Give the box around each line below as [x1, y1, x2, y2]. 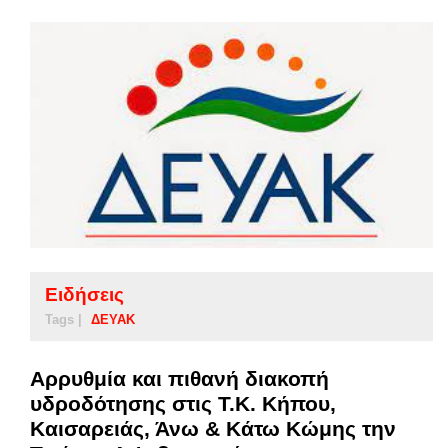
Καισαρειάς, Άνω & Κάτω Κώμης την [30, 417, 396, 441]
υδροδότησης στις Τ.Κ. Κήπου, [30, 392, 336, 416]
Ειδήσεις [45, 284, 124, 306]
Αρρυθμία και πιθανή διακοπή [30, 367, 329, 391]
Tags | [45, 312, 82, 328]
